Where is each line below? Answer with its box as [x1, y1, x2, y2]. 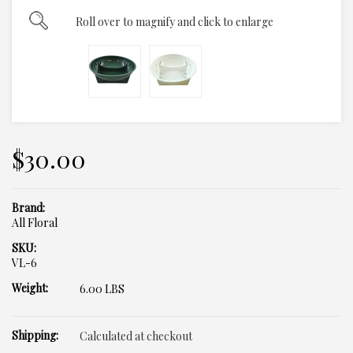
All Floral [12, 215, 58, 230]
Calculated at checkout [80, 329, 192, 344]
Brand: [12, 200, 45, 215]
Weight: [12, 281, 48, 295]
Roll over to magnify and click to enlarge [76, 14, 273, 29]
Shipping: [12, 328, 58, 343]
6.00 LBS [80, 281, 124, 296]
